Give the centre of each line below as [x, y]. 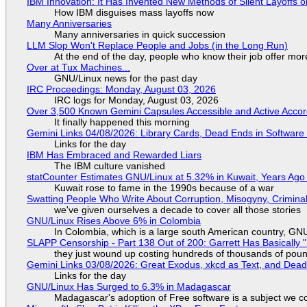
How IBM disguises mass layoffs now [134, 13]
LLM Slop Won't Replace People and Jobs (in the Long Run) [157, 46]
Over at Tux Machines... [78, 67]
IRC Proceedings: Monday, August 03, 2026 [121, 89]
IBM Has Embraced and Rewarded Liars [114, 155]
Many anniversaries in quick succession [139, 35]
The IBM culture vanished [109, 166]
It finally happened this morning [122, 122]
